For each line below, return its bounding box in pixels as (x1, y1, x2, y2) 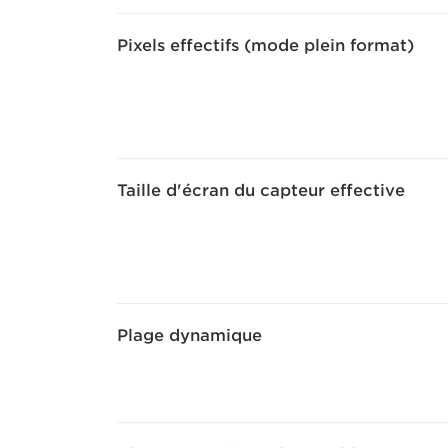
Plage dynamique (117, 326, 262, 346)
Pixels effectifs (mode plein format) (117, 36, 414, 56)
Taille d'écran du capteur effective (117, 181, 405, 201)
